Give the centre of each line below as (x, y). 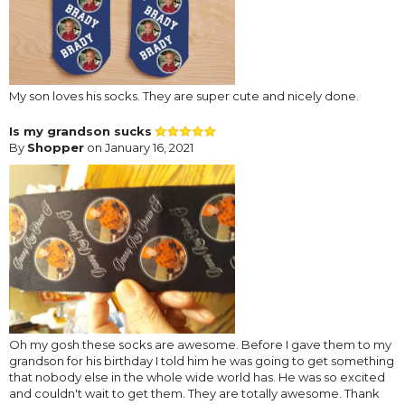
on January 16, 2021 (139, 147)
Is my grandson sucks (80, 131)
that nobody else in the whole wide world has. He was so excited (197, 377)
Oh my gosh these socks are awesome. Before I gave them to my (200, 344)
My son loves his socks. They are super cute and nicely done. (184, 95)
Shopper (56, 147)
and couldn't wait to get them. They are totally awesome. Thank (194, 393)
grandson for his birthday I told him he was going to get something (202, 360)
